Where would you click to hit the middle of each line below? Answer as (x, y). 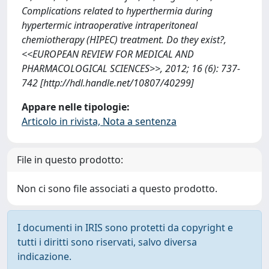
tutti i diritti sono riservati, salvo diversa (107, 242)
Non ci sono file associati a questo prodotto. (117, 189)
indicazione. (44, 256)
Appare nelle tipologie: (76, 107)
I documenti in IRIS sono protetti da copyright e (125, 228)
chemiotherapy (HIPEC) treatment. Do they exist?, (124, 40)
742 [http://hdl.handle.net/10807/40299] (108, 83)
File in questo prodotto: (70, 160)
